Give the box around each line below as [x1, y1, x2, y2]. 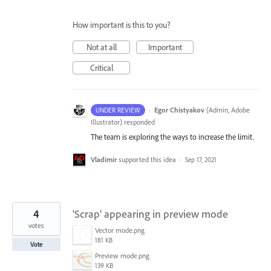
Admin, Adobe [208, 105, 250, 115]
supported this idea [119, 154, 178, 164]
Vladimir [91, 154, 117, 164]
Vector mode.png [95, 225, 145, 235]
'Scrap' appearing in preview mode [73, 206, 228, 221]
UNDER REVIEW [96, 106, 140, 115]
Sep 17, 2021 [185, 155, 217, 164]
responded [122, 117, 155, 127]
